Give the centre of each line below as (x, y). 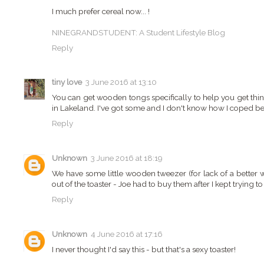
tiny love (67, 82)
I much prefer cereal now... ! (101, 11)
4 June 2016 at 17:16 (127, 234)
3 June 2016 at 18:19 (127, 158)
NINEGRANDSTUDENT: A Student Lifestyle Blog (138, 32)
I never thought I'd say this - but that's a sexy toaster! (144, 250)
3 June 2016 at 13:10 (121, 82)
